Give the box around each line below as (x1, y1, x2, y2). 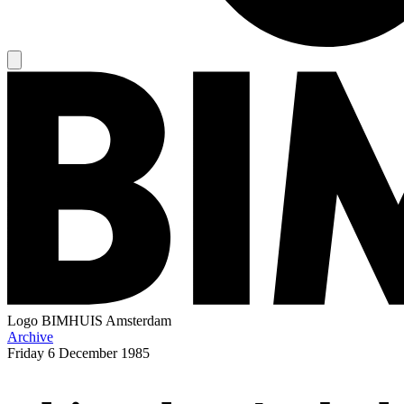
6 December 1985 (48, 344, 150, 361)
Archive (7, 328, 53, 344)
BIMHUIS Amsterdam (41, 312, 171, 328)
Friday (7, 344, 44, 361)
